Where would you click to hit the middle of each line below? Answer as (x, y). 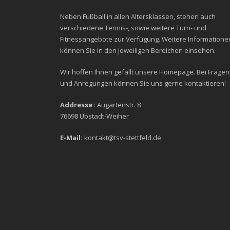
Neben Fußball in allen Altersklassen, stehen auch (138, 16)
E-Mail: (71, 137)
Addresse (76, 104)
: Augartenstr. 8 (117, 104)
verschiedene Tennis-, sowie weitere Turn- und (133, 27)
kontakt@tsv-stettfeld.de (122, 137)
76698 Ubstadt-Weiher (94, 116)
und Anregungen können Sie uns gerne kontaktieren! (143, 83)
